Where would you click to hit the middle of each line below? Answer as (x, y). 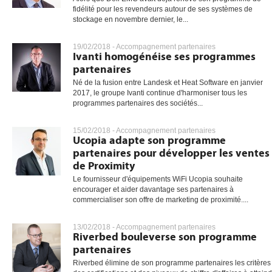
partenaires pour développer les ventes (171, 153)
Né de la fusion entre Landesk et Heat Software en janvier (168, 83)
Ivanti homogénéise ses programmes (164, 57)
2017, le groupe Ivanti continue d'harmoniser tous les (160, 93)
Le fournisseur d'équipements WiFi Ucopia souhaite (158, 179)
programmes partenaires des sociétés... (138, 103)
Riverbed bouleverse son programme (165, 237)
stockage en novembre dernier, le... (131, 19)
